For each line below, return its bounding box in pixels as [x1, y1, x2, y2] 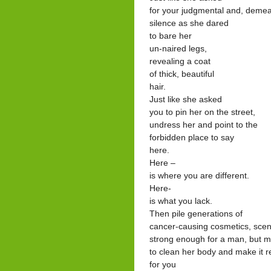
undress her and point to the [149, 120, 258, 129]
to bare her [149, 31, 192, 41]
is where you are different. [149, 171, 249, 180]
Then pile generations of [149, 209, 243, 218]
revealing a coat [149, 56, 211, 66]
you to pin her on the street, [149, 107, 255, 117]
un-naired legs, [149, 44, 207, 53]
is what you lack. [149, 196, 212, 206]
